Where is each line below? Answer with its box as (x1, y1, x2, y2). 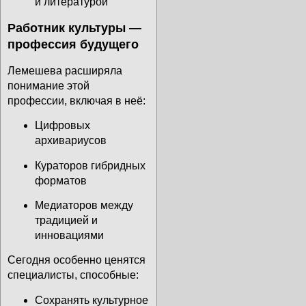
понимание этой (8, 79, 89, 92)
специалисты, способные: (8, 269, 139, 281)
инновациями (35, 229, 104, 242)
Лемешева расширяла (8, 64, 122, 76)
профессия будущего (8, 37, 139, 51)
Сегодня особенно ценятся (8, 254, 145, 266)
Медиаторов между (35, 199, 133, 212)
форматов (35, 174, 87, 186)
